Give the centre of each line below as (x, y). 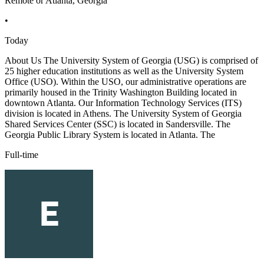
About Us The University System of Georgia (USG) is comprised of (131, 61)
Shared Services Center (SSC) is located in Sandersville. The (118, 124)
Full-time (22, 155)
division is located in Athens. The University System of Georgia (123, 114)
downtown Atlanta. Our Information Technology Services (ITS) (123, 103)
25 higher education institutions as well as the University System (124, 71)
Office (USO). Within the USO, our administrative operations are (126, 82)
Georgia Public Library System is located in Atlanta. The (110, 135)
